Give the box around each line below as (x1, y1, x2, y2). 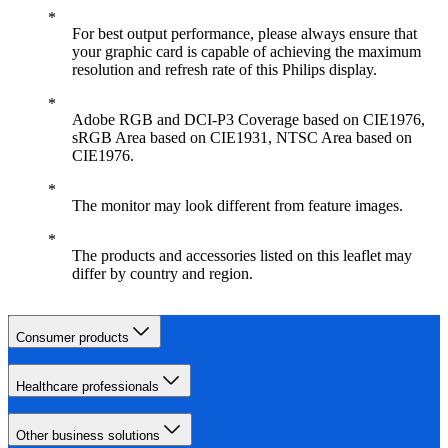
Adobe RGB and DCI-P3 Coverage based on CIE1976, (72, 111, 425, 129)
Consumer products (16, 330, 129, 346)
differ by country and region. (72, 265, 253, 283)
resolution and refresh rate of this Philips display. (72, 61, 377, 79)
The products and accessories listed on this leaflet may (72, 247, 412, 265)
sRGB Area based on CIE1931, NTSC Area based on (72, 129, 412, 147)
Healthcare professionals (16, 379, 159, 395)
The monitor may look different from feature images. (72, 197, 403, 215)
